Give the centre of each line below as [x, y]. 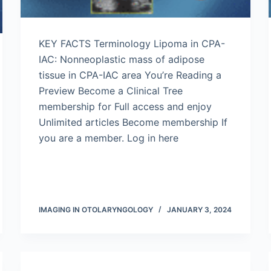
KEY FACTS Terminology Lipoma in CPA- [132, 44]
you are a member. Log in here [109, 138]
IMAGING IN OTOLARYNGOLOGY [96, 210]
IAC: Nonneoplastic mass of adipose [122, 59]
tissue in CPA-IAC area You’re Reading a [130, 75]
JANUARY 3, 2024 [199, 210]
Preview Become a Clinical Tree [111, 91]
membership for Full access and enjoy [125, 106]
